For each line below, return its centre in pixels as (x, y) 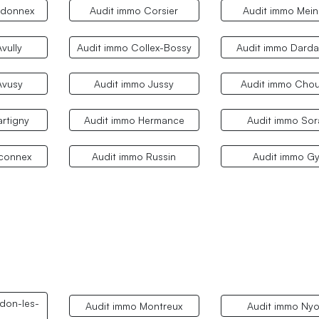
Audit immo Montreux (134, 306)
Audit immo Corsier (134, 11)
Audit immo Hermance (134, 120)
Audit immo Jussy (134, 83)
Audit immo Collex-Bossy (134, 47)
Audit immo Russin (134, 157)
